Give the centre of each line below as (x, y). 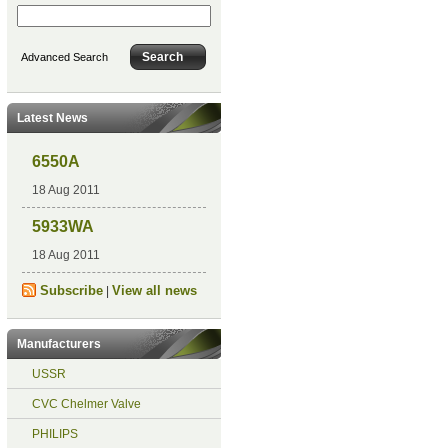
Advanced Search (64, 57)
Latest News (52, 118)
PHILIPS (54, 434)
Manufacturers (58, 344)
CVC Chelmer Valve (86, 404)
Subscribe (71, 290)
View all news (154, 290)
